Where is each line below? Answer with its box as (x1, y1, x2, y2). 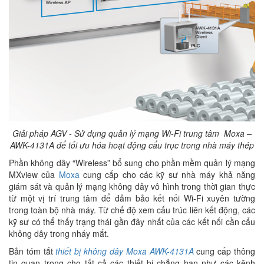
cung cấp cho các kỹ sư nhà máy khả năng (83, 168, 256, 180)
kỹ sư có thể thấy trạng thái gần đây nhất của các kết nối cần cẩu (9, 215, 255, 227)
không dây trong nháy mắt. (9, 227, 109, 239)
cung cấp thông (196, 245, 256, 257)
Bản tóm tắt (9, 245, 56, 257)
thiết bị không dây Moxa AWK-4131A (55, 245, 197, 257)
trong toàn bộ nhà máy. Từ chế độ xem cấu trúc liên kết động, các (9, 203, 255, 216)
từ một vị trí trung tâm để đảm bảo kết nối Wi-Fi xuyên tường (9, 192, 255, 204)
